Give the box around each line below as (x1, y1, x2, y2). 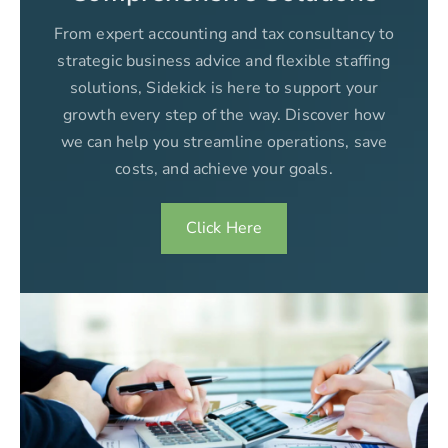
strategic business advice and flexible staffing (57, 50, 391, 73)
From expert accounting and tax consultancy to (53, 23, 395, 46)
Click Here (185, 217, 263, 240)
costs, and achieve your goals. (115, 158, 333, 181)
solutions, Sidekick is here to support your (69, 77, 379, 100)
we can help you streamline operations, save (60, 131, 388, 154)
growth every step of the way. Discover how (62, 104, 386, 127)
